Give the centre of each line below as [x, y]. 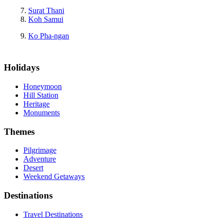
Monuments [42, 112]
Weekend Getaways [54, 177]
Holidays [22, 68]
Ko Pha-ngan [49, 36]
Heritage [36, 104]
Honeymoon [43, 86]
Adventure [40, 159]
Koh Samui [46, 19]
